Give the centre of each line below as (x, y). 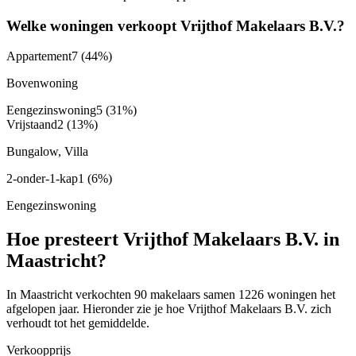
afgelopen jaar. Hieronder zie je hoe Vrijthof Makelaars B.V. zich (169, 309)
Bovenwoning (42, 83)
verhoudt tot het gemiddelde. (78, 323)
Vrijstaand (32, 125)
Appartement (39, 56)
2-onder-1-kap (42, 179)
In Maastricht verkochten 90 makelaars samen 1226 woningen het (171, 295)
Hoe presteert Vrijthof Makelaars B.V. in (173, 240)
